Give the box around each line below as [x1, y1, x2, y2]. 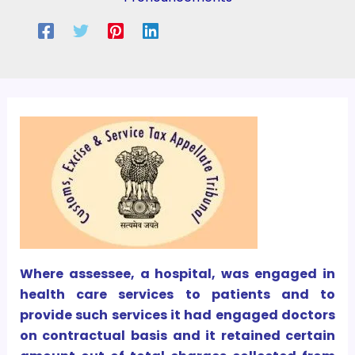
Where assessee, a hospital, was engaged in [19, 265, 336, 284]
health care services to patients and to [19, 285, 336, 304]
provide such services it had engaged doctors [19, 306, 336, 325]
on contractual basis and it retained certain [19, 326, 336, 345]
